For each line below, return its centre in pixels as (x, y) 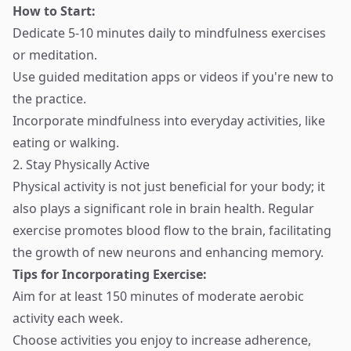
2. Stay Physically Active (81, 165)
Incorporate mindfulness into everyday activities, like (169, 121)
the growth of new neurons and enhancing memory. (168, 252)
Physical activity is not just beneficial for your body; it (169, 186)
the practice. (49, 99)
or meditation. (55, 55)
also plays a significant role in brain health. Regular (163, 208)
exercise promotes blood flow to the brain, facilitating (172, 230)
